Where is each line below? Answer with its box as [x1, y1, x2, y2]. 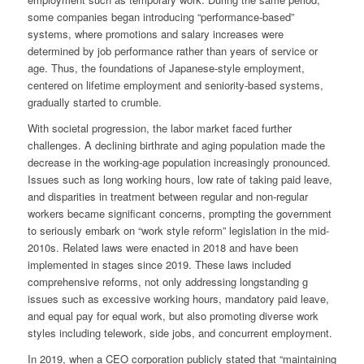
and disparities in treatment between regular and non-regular [27, 188, 308, 205]
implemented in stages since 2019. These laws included [27, 257, 291, 273]
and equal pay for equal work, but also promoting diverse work [27, 308, 318, 324]
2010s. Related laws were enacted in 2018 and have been [27, 240, 298, 256]
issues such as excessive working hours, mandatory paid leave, [27, 291, 329, 307]
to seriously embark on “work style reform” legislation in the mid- [27, 223, 329, 239]
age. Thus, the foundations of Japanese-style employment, [27, 60, 305, 76]
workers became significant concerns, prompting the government [27, 206, 331, 222]
